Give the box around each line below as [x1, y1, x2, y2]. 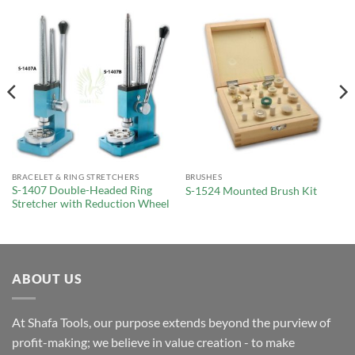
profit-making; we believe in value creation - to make [12, 334, 295, 349]
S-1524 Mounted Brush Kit [185, 184, 317, 197]
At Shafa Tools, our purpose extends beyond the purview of [12, 314, 330, 330]
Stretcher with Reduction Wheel [11, 197, 170, 211]
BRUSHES [185, 172, 223, 182]
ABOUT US [12, 271, 82, 287]
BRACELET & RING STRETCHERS [11, 172, 139, 182]
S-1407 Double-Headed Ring [11, 184, 152, 197]
